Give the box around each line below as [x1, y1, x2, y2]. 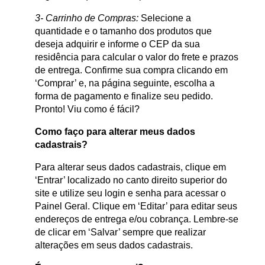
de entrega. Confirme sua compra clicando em [35, 65, 228, 76]
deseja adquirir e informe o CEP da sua [35, 39, 200, 50]
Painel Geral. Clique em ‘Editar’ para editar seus [35, 201, 237, 212]
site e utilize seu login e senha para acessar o [35, 188, 226, 199]
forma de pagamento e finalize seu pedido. [35, 91, 213, 102]
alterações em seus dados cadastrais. [35, 240, 193, 251]
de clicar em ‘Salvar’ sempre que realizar [35, 227, 206, 238]
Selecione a [138, 13, 191, 24]
